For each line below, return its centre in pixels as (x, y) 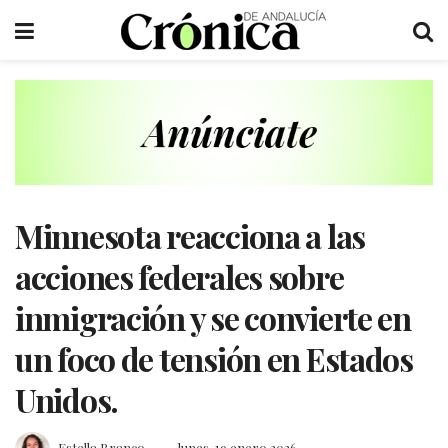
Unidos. (67, 399)
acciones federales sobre (179, 276)
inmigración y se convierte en (213, 317)
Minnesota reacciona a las (190, 235)
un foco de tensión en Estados (214, 358)
